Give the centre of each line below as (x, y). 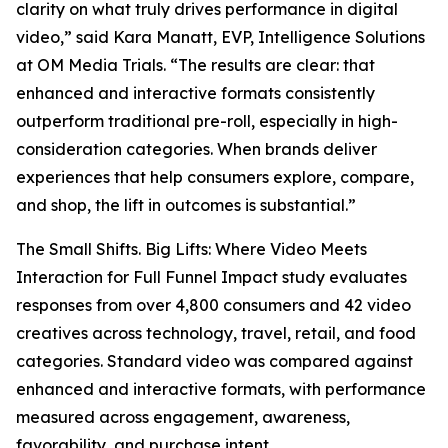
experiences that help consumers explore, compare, (215, 177)
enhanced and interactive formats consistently (195, 93)
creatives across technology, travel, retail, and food (216, 333)
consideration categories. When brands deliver (196, 149)
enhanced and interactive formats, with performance (221, 389)
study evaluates (342, 277)
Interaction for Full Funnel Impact (147, 277)
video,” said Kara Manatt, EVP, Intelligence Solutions (220, 37)
